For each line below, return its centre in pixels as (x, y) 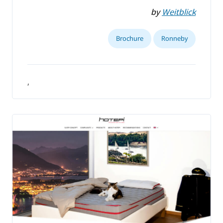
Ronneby (174, 38)
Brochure (130, 38)
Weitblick (179, 12)
